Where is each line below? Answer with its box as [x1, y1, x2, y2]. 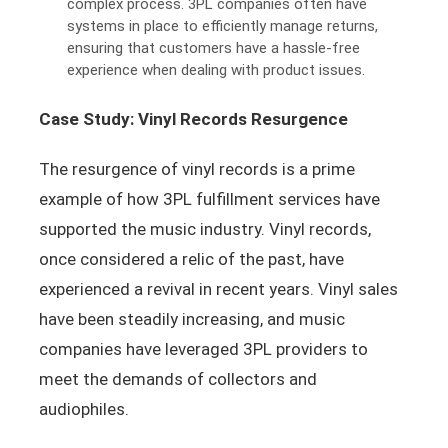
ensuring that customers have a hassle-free [67, 38, 361, 57]
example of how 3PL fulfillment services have [38, 189, 380, 210]
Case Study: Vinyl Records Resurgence [38, 109, 348, 130]
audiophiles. [38, 399, 129, 420]
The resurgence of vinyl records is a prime [38, 159, 355, 180]
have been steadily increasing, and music [38, 309, 345, 330]
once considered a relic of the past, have [38, 249, 344, 270]
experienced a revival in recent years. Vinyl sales [38, 279, 398, 300]
